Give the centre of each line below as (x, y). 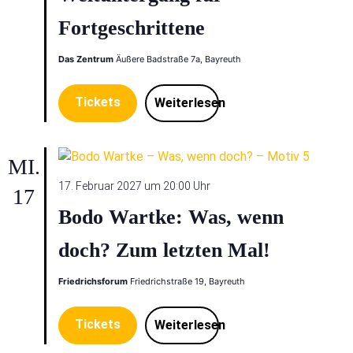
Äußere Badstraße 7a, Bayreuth (178, 59)
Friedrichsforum (94, 281)
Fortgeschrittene (131, 28)
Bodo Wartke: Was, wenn (171, 217)
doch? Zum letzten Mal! (164, 250)
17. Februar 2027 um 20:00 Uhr (134, 186)
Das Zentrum (87, 59)
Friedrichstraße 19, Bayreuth (187, 281)
